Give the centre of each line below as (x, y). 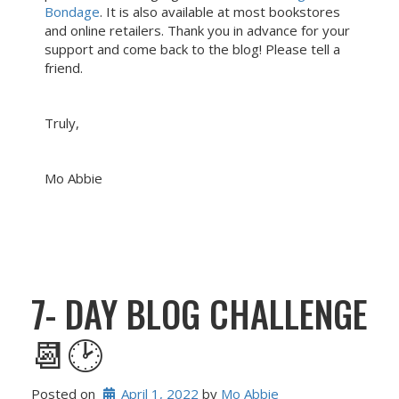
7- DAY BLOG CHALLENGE (199, 313)
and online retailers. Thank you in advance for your (197, 30)
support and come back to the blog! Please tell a (192, 49)
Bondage (72, 12)
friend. (65, 68)
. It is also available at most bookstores (220, 12)
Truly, (62, 123)
